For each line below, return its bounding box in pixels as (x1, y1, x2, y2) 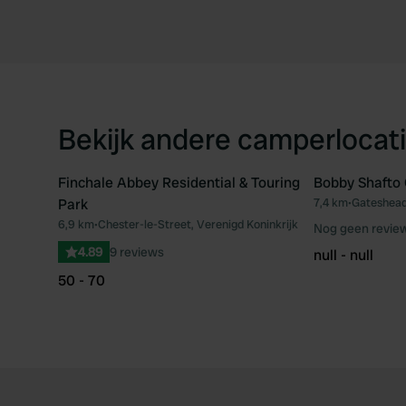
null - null (313, 246, 373, 265)
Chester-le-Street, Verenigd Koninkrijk (98, 217, 298, 232)
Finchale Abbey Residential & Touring (58, 173, 300, 192)
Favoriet (277, 201, 333, 220)
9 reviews (110, 244, 164, 260)
